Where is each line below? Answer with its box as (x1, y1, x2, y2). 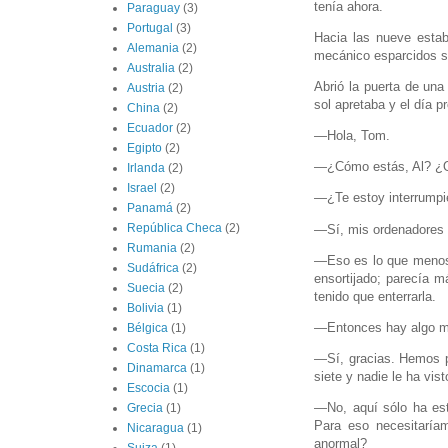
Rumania (127, 241, 177, 256)
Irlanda (127, 161, 165, 176)
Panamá (127, 201, 173, 216)
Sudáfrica (127, 261, 179, 276)
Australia (127, 61, 175, 76)
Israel (127, 181, 157, 196)
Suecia (127, 281, 165, 296)
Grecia (127, 401, 163, 416)
